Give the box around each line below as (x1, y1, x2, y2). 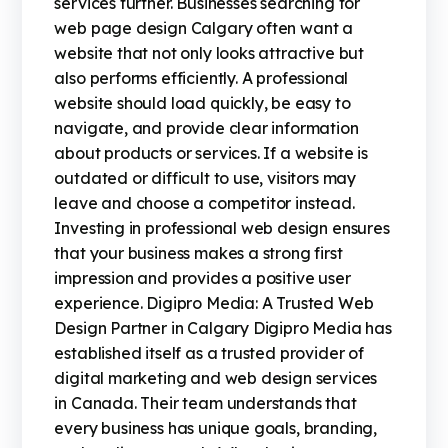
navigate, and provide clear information (54, 118, 359, 139)
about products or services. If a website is (54, 143, 368, 164)
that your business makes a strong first (54, 243, 343, 264)
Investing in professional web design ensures (54, 218, 390, 239)
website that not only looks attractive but (54, 43, 365, 64)
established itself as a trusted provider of (54, 343, 364, 364)
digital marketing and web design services (54, 368, 378, 389)
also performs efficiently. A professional (54, 68, 349, 89)
